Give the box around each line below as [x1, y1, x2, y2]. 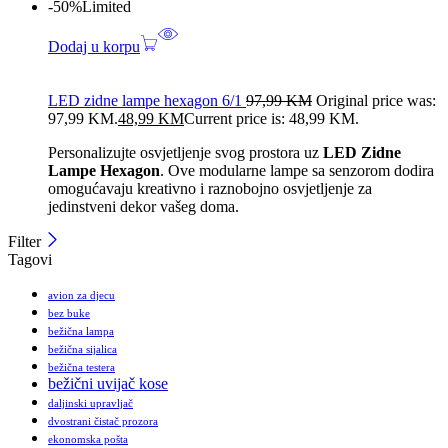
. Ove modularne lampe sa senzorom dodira [160, 162, 434, 180]
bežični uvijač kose [48, 375, 168, 393]
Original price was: [316, 92, 436, 110]
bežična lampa [48, 326, 114, 338]
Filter [8, 233, 45, 251]
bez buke [48, 308, 90, 320]
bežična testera [48, 362, 115, 374]
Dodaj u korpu [48, 38, 140, 56]
